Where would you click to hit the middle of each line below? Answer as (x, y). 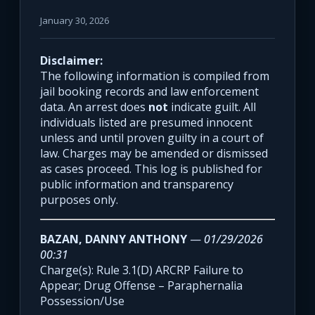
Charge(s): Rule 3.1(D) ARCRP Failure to (142, 270)
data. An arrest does (94, 107)
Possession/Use (82, 301)
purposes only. (79, 200)
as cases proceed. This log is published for (151, 169)
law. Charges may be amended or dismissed (154, 154)
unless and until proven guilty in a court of (152, 138)
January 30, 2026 (75, 21)
